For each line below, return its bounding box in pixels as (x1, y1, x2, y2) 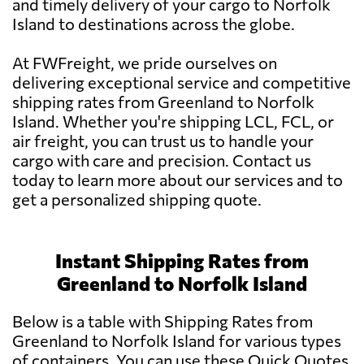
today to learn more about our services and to (12, 170, 343, 190)
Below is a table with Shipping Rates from (12, 311, 313, 331)
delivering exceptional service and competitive (12, 72, 351, 93)
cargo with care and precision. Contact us (12, 150, 311, 171)
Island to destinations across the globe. (12, 14, 295, 34)
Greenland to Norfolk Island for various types (12, 331, 341, 351)
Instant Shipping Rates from (55, 249, 309, 273)
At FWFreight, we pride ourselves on (12, 53, 277, 73)
